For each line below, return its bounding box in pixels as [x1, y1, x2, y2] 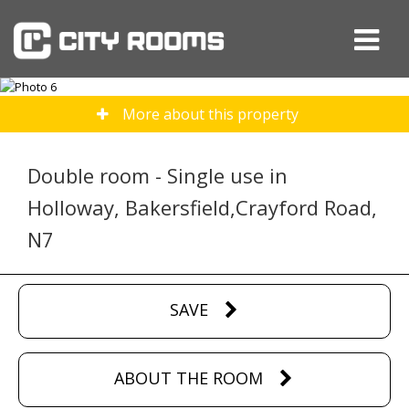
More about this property [122, 104, 299, 124]
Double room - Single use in [27, 162, 288, 189]
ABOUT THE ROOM [114, 367, 263, 389]
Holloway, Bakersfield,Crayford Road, [27, 194, 377, 221]
